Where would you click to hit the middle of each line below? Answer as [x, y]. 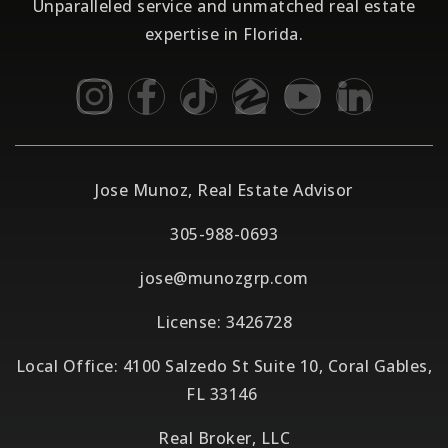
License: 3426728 [224, 321]
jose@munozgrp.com [224, 277]
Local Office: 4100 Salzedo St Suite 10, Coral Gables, [224, 365]
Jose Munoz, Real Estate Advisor [224, 189]
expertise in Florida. [224, 33]
